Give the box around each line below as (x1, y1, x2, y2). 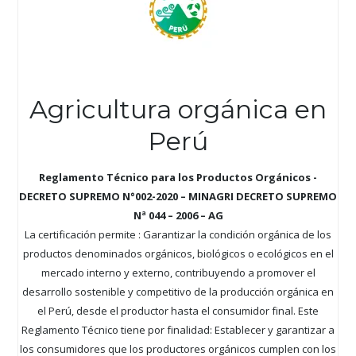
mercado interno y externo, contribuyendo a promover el (41, 265, 315, 280)
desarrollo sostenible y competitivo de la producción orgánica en (22, 284, 334, 299)
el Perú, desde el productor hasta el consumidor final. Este (37, 303, 319, 318)
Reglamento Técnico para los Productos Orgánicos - (39, 169, 317, 184)
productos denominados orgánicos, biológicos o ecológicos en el (22, 246, 334, 261)
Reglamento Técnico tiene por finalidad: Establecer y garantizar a (21, 322, 335, 337)
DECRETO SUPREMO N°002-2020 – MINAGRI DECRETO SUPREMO (19, 188, 337, 203)
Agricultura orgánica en (29, 93, 327, 125)
